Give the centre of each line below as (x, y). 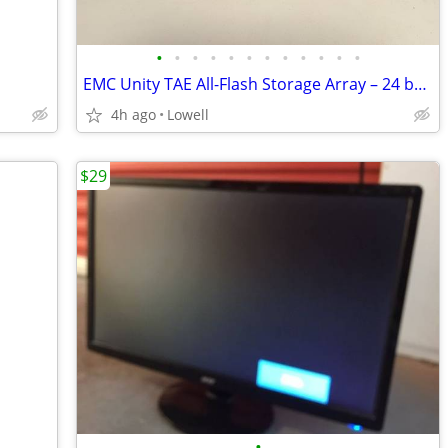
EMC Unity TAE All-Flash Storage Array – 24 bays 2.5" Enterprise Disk (420, 84)
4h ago (133, 114)
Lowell (188, 114)
